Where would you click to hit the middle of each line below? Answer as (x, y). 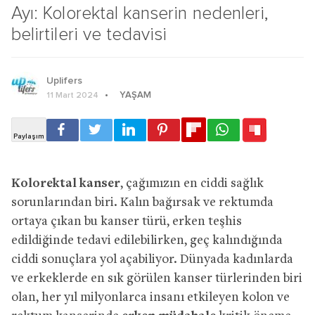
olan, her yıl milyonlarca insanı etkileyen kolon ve (150, 297)
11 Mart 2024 (72, 95)
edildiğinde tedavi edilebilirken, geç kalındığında (147, 240)
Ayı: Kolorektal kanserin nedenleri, (140, 13)
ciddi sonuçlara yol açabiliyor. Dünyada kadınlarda (152, 259)
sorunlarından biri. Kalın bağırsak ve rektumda (142, 202)
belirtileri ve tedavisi (89, 34)
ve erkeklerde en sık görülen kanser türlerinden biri (157, 278)
